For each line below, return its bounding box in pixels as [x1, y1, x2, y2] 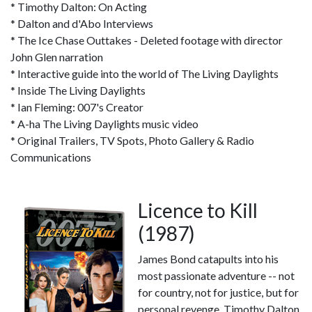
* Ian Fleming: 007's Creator [10, 100, 143, 114]
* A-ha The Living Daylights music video [10, 117, 198, 130]
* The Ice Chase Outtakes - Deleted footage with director [10, 33, 283, 47]
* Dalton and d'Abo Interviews [10, 17, 153, 30]
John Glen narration [10, 50, 103, 63]
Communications [10, 150, 91, 164]
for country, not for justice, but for [138, 286, 299, 299]
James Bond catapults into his [138, 252, 279, 265]
